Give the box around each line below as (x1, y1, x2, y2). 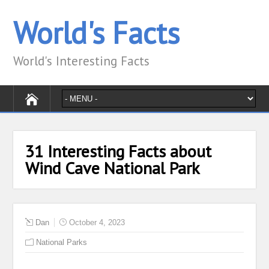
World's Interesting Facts (13, 53, 150, 69)
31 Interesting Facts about (25, 140, 212, 162)
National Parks (36, 238, 88, 247)
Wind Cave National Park (25, 157, 200, 179)
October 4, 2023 (69, 218, 125, 227)
